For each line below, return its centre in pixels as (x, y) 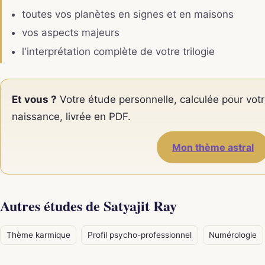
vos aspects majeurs (70, 33)
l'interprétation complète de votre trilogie (118, 51)
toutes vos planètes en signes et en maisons (127, 14)
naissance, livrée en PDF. (72, 117)
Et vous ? (35, 100)
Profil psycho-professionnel (139, 235)
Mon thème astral (213, 148)
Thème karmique (38, 235)
